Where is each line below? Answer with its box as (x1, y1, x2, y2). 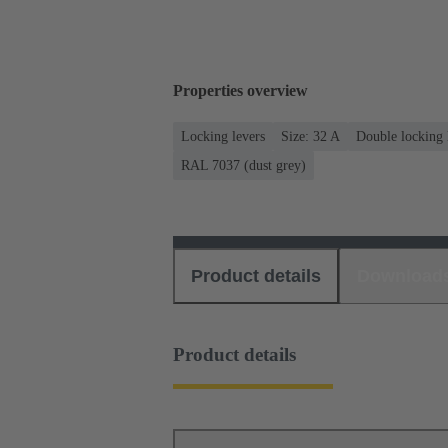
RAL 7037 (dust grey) (181, 157, 306, 173)
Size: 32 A (281, 128, 340, 144)
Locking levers (181, 128, 265, 144)
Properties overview (173, 82, 308, 100)
